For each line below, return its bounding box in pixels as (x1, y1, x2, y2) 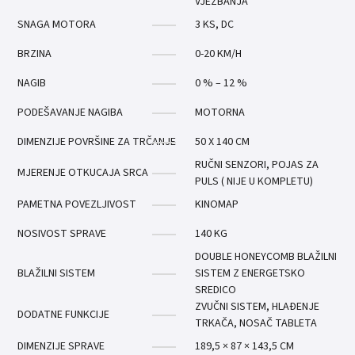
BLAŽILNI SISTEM (17, 265, 96, 281)
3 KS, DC (195, 17, 235, 32)
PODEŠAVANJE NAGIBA (17, 105, 124, 120)
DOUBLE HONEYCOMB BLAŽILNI (195, 249, 338, 265)
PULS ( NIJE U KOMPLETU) (195, 174, 314, 189)
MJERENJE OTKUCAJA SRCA (17, 165, 149, 181)
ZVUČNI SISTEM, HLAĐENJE (195, 299, 320, 315)
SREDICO (195, 282, 237, 298)
